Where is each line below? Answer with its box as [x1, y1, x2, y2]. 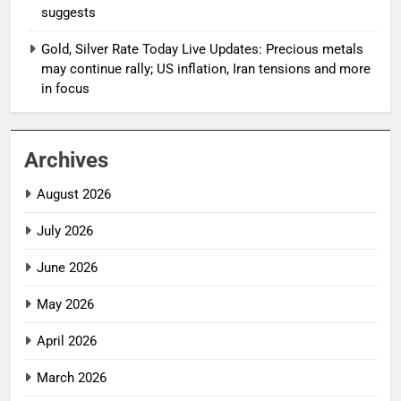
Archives [24, 148, 108, 174]
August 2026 [37, 186, 111, 203]
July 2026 [37, 223, 93, 240]
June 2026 [37, 260, 98, 277]
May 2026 [37, 296, 94, 313]
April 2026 [37, 333, 97, 350]
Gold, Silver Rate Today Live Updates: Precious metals [41, 41, 363, 58]
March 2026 [37, 370, 107, 387]
